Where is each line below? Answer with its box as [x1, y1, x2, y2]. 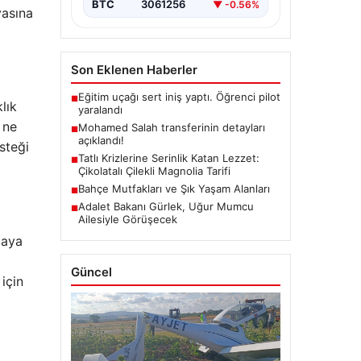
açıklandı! [77, 134, 124, 147]
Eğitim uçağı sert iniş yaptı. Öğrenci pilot [77, 90, 280, 104]
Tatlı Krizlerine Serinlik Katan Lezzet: [77, 151, 259, 165]
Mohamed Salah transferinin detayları [77, 121, 265, 135]
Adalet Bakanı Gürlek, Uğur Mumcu [77, 200, 254, 214]
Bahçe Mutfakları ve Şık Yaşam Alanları [77, 182, 270, 196]
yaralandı [77, 103, 122, 117]
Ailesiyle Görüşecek [77, 213, 177, 226]
